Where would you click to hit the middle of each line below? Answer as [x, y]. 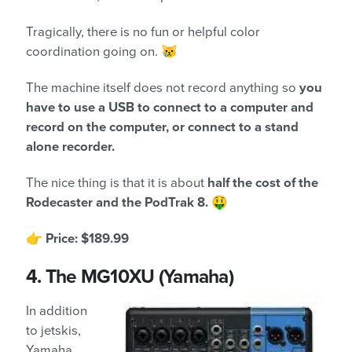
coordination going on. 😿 [102, 52]
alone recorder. [70, 147]
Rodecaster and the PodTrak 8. [117, 203]
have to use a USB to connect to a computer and [170, 108]
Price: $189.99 [87, 239]
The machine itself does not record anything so [163, 88]
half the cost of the [261, 183]
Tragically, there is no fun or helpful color [143, 33]
